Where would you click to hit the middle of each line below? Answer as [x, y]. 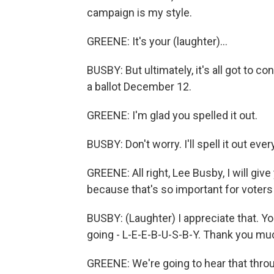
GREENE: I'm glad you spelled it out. [172, 115]
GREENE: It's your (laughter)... [157, 41]
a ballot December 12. [139, 87]
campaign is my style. [139, 13]
